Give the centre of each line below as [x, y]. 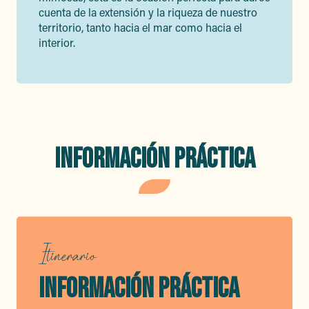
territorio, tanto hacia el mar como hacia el [140, 27]
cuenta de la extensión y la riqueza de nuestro [148, 12]
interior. [57, 42]
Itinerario [67, 254]
